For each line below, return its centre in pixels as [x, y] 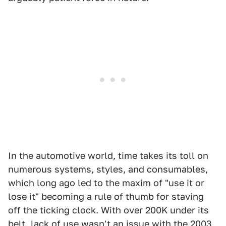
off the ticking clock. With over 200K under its [108, 210]
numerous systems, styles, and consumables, [108, 169]
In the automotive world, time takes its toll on [108, 155]
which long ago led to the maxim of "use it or [106, 183]
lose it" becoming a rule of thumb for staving [106, 196]
